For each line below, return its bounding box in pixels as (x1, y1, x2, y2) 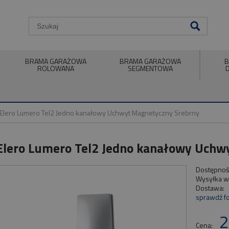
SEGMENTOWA (128, 63, 173, 74)
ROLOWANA (37, 63, 74, 74)
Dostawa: (196, 182, 225, 194)
